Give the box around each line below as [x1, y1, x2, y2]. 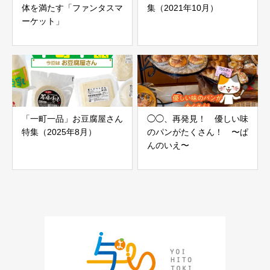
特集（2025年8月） [22, 127, 96, 137]
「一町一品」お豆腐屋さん [22, 113, 123, 124]
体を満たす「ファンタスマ [22, 2, 123, 13]
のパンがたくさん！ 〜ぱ [147, 127, 248, 137]
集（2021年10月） [147, 2, 218, 13]
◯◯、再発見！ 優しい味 [147, 113, 248, 124]
